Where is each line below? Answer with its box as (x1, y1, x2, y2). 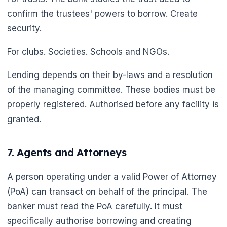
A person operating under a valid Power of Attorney (7, 171, 217, 182)
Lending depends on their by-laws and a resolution (7, 70, 213, 81)
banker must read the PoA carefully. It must (7, 201, 182, 211)
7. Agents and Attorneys (7, 145, 127, 159)
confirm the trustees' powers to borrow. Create (7, 9, 198, 19)
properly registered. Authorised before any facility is (7, 99, 219, 110)
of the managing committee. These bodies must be (7, 85, 215, 95)
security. (7, 23, 42, 34)
